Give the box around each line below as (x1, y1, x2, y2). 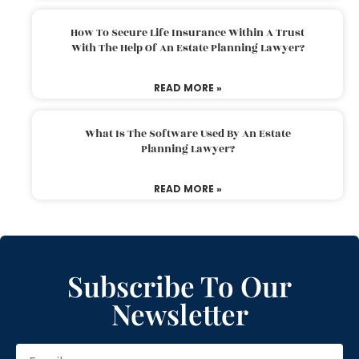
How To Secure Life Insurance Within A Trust (71, 24, 305, 41)
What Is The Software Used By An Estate (84, 125, 291, 142)
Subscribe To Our (67, 266, 292, 305)
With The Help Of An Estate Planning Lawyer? (71, 39, 305, 56)
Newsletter (111, 294, 248, 333)
